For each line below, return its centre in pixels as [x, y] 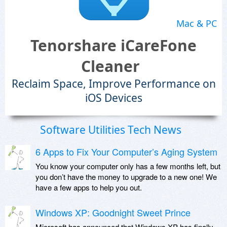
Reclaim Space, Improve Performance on [113, 84]
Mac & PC [197, 23]
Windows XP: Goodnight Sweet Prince [113, 212]
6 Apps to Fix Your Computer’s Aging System [126, 152]
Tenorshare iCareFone [113, 45]
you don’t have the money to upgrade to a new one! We [126, 177]
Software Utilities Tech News [110, 130]
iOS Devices [113, 98]
